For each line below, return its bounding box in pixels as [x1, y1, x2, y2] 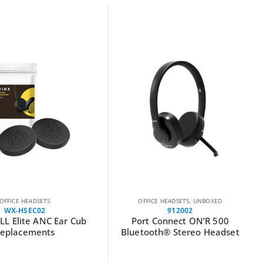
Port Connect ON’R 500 [131, 214, 229, 227]
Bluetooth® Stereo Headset [121, 225, 240, 238]
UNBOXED [193, 196, 222, 205]
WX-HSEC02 [4, 205, 46, 215]
